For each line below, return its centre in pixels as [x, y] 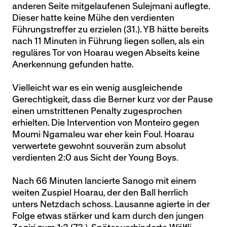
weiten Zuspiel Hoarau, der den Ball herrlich [100, 193]
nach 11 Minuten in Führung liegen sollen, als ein [108, 41]
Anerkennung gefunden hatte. [73, 65]
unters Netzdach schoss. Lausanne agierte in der [111, 204]
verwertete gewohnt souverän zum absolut [99, 146]
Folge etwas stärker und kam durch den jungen [108, 216]
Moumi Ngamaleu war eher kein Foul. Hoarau [103, 135]
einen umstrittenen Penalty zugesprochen [97, 111]
